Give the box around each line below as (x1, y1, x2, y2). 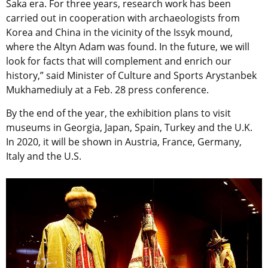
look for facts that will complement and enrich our (6, 54, 232, 68)
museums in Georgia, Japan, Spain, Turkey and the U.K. (6, 120, 252, 134)
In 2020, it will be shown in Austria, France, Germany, (6, 135, 242, 148)
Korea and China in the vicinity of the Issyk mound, (6, 25, 233, 39)
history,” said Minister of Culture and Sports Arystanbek (6, 68, 257, 82)
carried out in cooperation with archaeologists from (6, 11, 240, 25)
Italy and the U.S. (6, 149, 81, 163)
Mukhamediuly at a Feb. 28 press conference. (6, 83, 209, 96)
